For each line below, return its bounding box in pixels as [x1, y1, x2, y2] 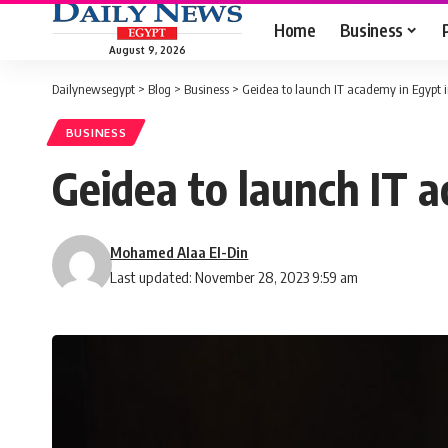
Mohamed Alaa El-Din [110, 243, 249, 262]
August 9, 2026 [108, 43, 186, 56]
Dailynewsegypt [52, 81, 135, 97]
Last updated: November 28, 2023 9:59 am [110, 268, 359, 287]
